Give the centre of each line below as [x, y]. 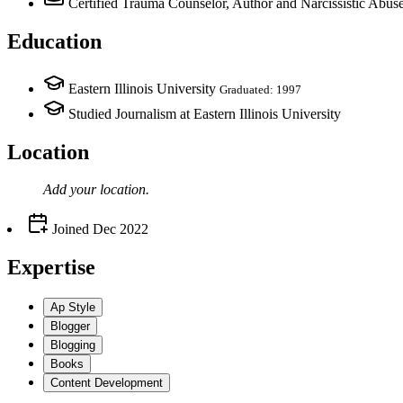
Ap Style [73, 308]
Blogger [70, 327]
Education [54, 41]
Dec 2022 [121, 229]
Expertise [51, 268]
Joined [69, 229]
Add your [72, 190]
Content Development [107, 383]
